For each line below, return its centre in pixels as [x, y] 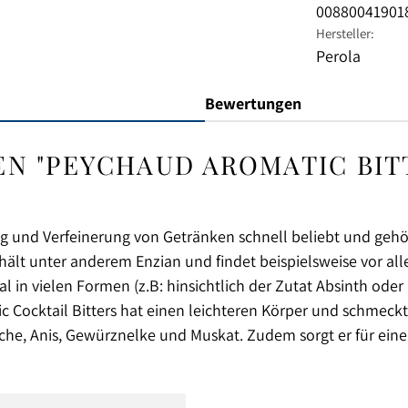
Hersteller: [345, 33]
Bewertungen [253, 103]
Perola [338, 56]
